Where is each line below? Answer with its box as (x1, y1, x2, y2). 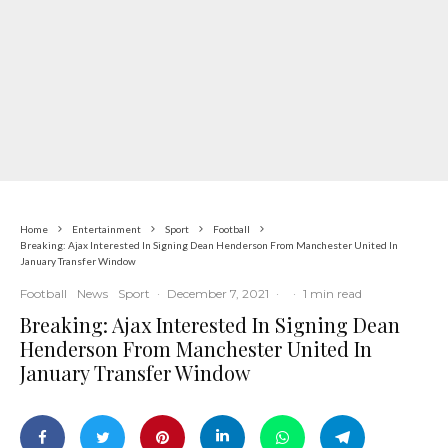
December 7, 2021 (167, 286, 269, 301)
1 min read (303, 286, 362, 301)
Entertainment (72, 223, 141, 235)
